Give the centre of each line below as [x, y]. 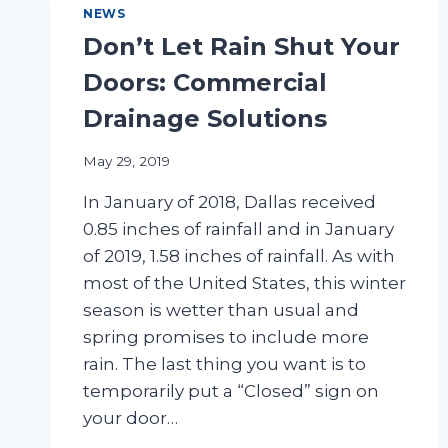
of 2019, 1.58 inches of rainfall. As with [239, 255]
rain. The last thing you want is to [224, 363]
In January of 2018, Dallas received [229, 201]
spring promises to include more [226, 336]
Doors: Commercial [205, 82]
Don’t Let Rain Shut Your [241, 46]
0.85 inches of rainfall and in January [238, 228]
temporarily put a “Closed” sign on [231, 390]
